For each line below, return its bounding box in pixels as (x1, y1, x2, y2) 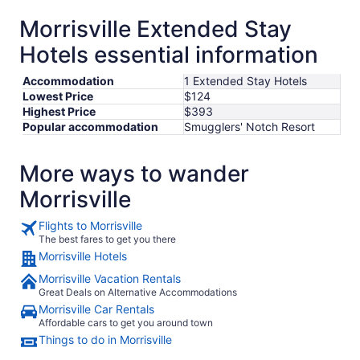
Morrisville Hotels (39, 249, 127, 264)
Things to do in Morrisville (39, 333, 172, 347)
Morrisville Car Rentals (39, 302, 154, 317)
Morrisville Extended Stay (19, 15, 292, 43)
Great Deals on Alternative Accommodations (39, 286, 237, 299)
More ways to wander (19, 160, 249, 188)
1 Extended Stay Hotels (184, 74, 307, 88)
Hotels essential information (19, 41, 318, 69)
